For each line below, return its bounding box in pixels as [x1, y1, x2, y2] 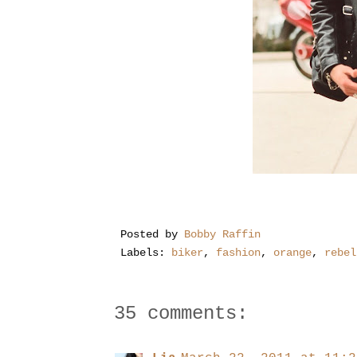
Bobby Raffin [184, 228, 261, 241]
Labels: [120, 246, 171, 260]
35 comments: [114, 303, 248, 325]
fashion [216, 246, 261, 260]
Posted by [120, 228, 184, 241]
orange [273, 246, 312, 260]
